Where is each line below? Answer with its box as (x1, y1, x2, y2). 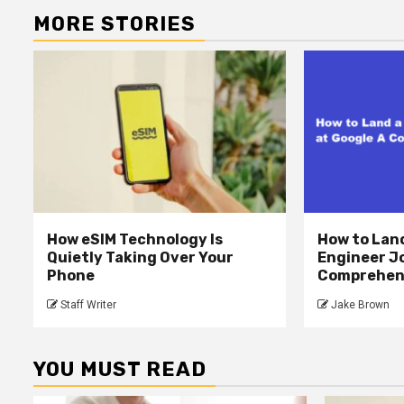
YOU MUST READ (33, 357, 207, 382)
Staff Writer (60, 298, 116, 312)
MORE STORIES (33, 12, 196, 37)
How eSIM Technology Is (47, 231, 223, 249)
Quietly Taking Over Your (47, 249, 234, 267)
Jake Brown (330, 298, 390, 312)
